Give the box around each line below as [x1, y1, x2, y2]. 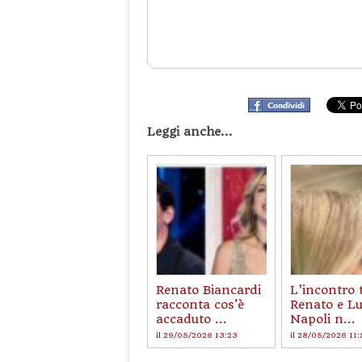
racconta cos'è [156, 297, 244, 312]
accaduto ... [156, 312, 227, 326]
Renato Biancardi [156, 283, 261, 297]
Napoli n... [290, 312, 356, 326]
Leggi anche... [147, 124, 233, 139]
